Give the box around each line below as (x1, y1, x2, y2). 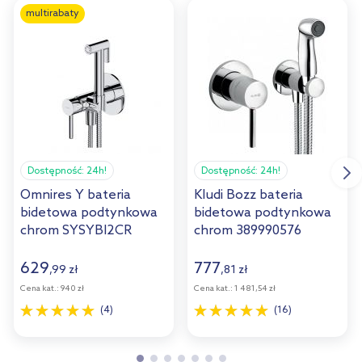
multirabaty (26, 7, 79, 19)
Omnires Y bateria (20, 187, 131, 203)
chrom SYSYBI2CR (20, 222, 132, 238)
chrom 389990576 (194, 222, 302, 238)
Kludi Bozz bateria (194, 187, 304, 203)
